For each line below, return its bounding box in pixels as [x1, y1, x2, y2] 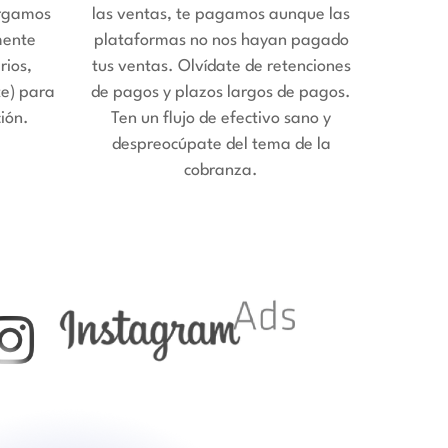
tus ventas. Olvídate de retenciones [91, 57, 351, 75]
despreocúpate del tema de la [111, 135, 331, 153]
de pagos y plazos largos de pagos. [91, 83, 352, 101]
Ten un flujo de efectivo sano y [111, 109, 332, 127]
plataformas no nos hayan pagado [93, 31, 349, 49]
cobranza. [184, 161, 259, 179]
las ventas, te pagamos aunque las [92, 5, 351, 23]
